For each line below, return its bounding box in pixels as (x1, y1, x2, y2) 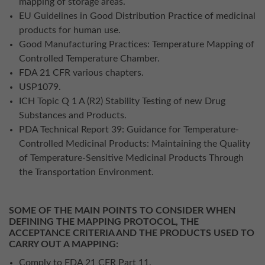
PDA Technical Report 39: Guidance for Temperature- (19, 125, 239, 134)
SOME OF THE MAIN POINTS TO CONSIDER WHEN (9, 205, 235, 215)
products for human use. (19, 25, 121, 35)
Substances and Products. (19, 111, 127, 120)
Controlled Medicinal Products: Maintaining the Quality (19, 139, 250, 148)
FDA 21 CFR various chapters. (19, 68, 144, 77)
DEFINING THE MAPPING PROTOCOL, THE (9, 216, 199, 227)
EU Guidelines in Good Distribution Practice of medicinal (19, 11, 256, 21)
